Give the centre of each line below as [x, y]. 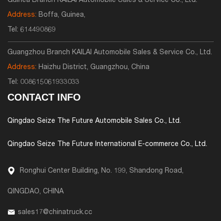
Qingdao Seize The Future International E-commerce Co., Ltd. [107, 145]
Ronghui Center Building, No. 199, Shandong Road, [101, 171]
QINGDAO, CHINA [36, 192]
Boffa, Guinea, [61, 16]
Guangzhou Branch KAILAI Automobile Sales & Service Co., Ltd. [110, 53]
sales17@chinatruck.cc [55, 212]
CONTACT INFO [44, 97]
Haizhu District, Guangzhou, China [93, 68]
